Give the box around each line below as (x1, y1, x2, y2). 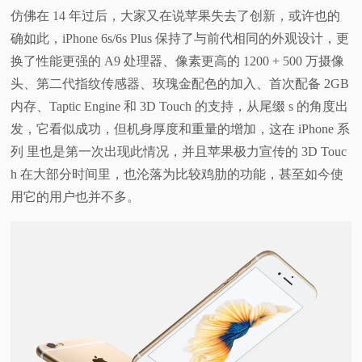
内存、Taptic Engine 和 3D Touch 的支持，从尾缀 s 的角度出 (11, 99, 349, 114)
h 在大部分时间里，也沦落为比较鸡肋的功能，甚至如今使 (11, 167, 344, 182)
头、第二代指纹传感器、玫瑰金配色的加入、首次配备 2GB (11, 77, 350, 91)
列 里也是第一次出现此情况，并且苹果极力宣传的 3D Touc (11, 145, 347, 159)
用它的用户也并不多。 (11, 190, 141, 204)
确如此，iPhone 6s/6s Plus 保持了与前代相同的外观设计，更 (11, 32, 350, 46)
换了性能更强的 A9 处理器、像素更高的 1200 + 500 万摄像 (11, 54, 345, 69)
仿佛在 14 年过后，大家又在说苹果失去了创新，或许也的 (11, 9, 341, 23)
